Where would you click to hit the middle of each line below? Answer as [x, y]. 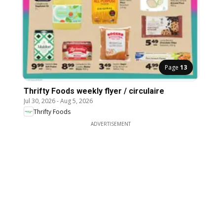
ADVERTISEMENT [110, 124]
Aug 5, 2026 [76, 101]
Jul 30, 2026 [39, 101]
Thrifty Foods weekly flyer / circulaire [94, 91]
